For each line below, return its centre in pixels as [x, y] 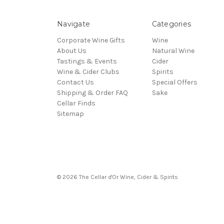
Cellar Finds [76, 103]
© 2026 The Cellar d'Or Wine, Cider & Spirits [117, 177]
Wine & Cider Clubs [88, 71]
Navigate [73, 24]
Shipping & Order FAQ [92, 92]
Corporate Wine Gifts [91, 40]
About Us [72, 50]
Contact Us [75, 82]
